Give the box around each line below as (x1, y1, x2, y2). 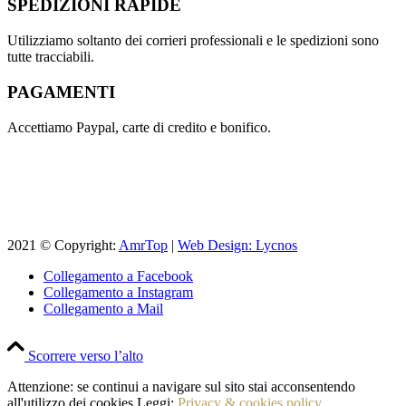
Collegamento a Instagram (43, 284, 193, 300)
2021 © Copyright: (7, 237, 119, 253)
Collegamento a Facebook (43, 267, 193, 284)
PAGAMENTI (7, 82, 115, 101)
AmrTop (119, 237, 168, 253)
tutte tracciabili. (7, 49, 94, 65)
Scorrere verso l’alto (28, 347, 143, 363)
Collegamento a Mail (43, 300, 163, 316)
